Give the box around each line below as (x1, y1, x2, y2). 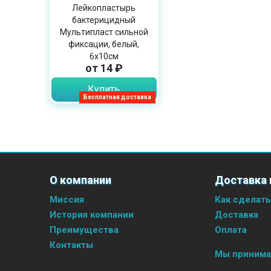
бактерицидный (72, 15, 136, 25)
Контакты (50, 239, 93, 250)
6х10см (89, 51, 119, 61)
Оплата (215, 224, 247, 235)
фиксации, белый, (68, 39, 140, 49)
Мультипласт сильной (59, 27, 148, 37)
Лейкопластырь (72, 2, 136, 13)
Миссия (50, 194, 84, 205)
